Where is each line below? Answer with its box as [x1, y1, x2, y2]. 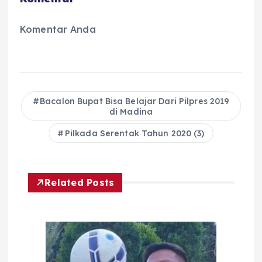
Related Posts [44, 176, 115, 188]
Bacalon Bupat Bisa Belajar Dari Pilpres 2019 [40, 95, 230, 106]
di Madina [109, 106, 153, 117]
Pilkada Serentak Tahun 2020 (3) [64, 127, 205, 139]
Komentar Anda [20, 23, 96, 35]
